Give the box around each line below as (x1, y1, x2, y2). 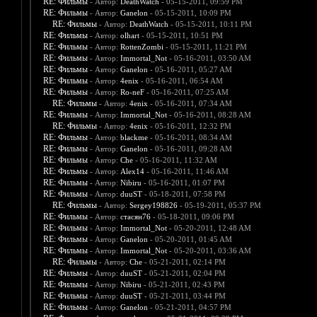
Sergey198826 (129, 201, 178, 210)
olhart (120, 31, 139, 40)
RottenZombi (120, 42, 163, 52)
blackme (120, 133, 148, 142)
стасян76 (120, 212, 151, 221)
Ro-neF (120, 88, 144, 97)
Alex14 (120, 167, 144, 176)
